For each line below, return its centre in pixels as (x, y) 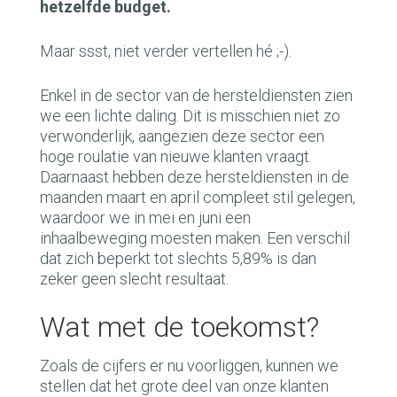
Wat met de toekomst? (179, 327)
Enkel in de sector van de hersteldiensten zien (196, 95)
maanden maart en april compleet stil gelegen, (198, 197)
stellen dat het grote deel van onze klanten (184, 386)
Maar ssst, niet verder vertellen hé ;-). (166, 51)
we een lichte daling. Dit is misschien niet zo (190, 116)
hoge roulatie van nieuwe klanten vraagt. (176, 156)
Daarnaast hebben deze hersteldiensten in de (195, 177)
